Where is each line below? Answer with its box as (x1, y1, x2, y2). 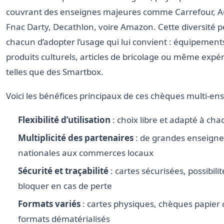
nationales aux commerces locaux (18, 147, 153, 159)
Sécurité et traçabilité (18, 165, 108, 177)
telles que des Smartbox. (6, 66, 103, 78)
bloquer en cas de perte (18, 180, 112, 192)
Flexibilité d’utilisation (18, 114, 110, 126)
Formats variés (18, 198, 80, 210)
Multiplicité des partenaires (18, 132, 133, 144)
